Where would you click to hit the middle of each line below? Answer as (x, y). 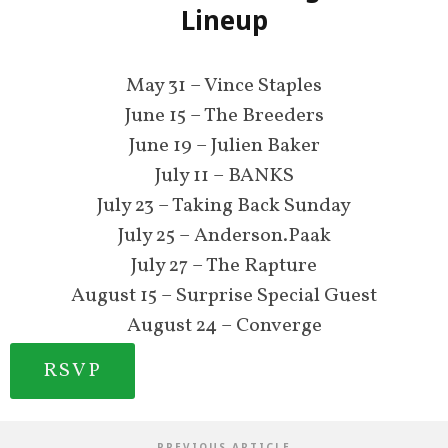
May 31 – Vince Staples (224, 86)
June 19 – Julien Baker (224, 146)
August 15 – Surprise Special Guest (224, 296)
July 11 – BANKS (224, 176)
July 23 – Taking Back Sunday (224, 206)
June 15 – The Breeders (224, 116)
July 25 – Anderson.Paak (224, 236)
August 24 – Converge (224, 326)
